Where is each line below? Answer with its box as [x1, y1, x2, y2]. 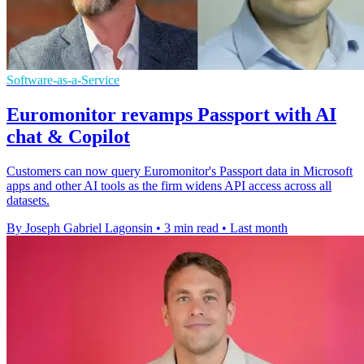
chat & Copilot [6, 126, 130, 148]
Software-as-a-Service [6, 73, 119, 88]
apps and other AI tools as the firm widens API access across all [6, 179, 331, 193]
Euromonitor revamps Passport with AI [6, 104, 336, 126]
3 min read [164, 221, 219, 236]
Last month [230, 221, 288, 236]
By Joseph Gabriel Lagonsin [6, 221, 153, 236]
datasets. [6, 193, 50, 208]
